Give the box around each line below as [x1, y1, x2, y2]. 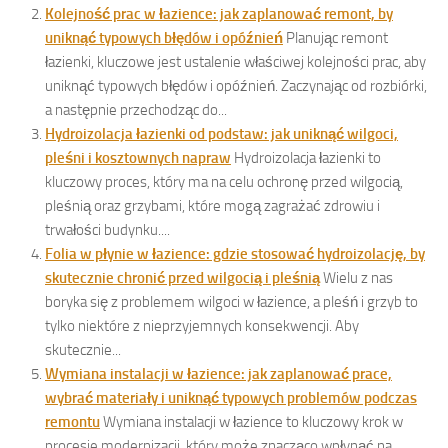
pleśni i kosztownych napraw [45, 149, 231, 168]
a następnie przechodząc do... [45, 101, 227, 120]
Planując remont [286, 29, 388, 48]
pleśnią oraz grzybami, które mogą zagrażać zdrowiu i [45, 197, 380, 216]
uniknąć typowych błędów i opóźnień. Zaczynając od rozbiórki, [45, 77, 427, 96]
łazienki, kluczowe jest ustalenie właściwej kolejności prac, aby [45, 53, 426, 72]
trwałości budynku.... [45, 221, 170, 240]
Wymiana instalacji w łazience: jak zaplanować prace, [45, 365, 392, 384]
